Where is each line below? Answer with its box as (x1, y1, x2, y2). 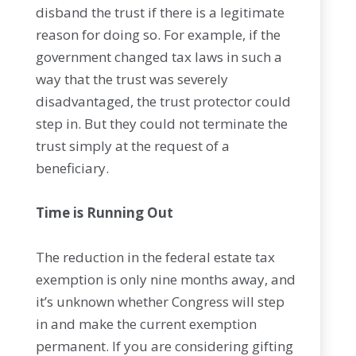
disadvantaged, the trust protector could (35, 92, 291, 110)
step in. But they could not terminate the (35, 114, 288, 133)
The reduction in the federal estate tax (35, 248, 275, 266)
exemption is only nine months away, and (35, 270, 296, 288)
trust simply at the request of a (35, 137, 230, 155)
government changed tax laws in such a (35, 48, 282, 66)
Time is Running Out (35, 203, 173, 222)
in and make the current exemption (35, 315, 257, 333)
